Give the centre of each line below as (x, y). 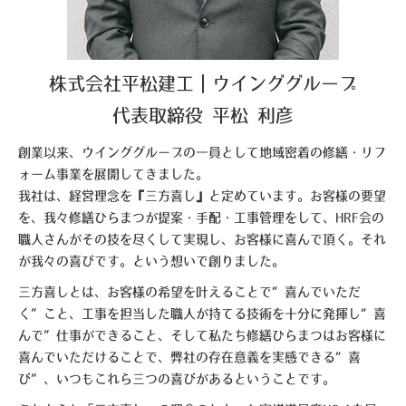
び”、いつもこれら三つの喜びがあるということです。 (177, 379)
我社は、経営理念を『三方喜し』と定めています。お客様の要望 (202, 196)
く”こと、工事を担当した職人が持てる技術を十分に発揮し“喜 (202, 314)
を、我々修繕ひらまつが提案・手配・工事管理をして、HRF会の (201, 217)
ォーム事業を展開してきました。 (113, 174)
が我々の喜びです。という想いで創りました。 (151, 261)
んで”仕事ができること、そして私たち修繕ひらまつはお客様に (202, 335)
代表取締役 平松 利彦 (203, 116)
